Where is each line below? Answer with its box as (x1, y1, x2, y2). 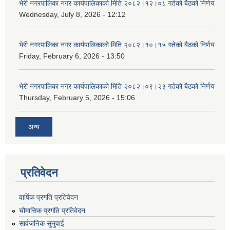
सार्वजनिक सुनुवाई (19, 219, 64, 228)
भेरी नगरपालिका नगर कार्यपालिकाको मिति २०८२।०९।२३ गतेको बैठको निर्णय (19, 82, 215, 91)
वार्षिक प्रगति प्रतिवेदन (19, 193, 78, 201)
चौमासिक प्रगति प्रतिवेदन (19, 206, 85, 215)
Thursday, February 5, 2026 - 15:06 (19, 93, 135, 102)
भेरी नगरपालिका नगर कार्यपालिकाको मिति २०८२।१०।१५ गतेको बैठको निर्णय (19, 41, 215, 49)
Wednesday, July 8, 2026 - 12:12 (19, 10, 126, 19)
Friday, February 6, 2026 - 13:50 (19, 52, 125, 61)
